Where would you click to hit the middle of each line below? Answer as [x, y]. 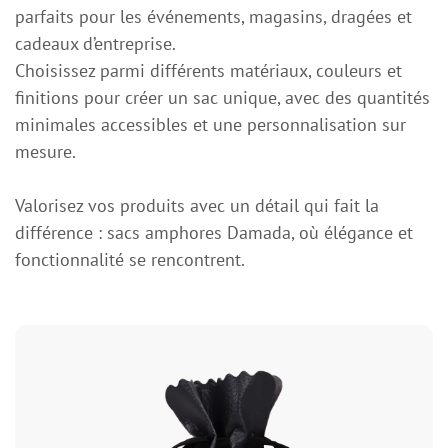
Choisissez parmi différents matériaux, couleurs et [208, 72]
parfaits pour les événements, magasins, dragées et [213, 18]
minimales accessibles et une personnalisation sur [210, 126]
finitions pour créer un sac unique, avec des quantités [222, 99]
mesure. [45, 153]
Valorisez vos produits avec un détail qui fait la [197, 207]
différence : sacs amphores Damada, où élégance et [214, 234]
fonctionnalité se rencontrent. [130, 261]
